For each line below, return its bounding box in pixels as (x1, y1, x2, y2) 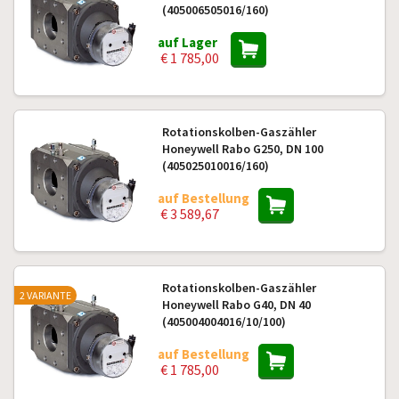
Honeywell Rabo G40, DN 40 (161, 297, 311, 313)
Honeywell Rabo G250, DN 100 (161, 141, 323, 157)
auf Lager (157, 34, 217, 51)
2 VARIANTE (20, 289, 71, 302)
